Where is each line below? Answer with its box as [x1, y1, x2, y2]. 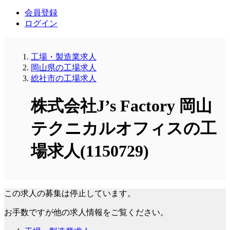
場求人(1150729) [31, 142, 149, 161]
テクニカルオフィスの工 [31, 119, 217, 138]
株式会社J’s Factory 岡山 [31, 97, 212, 116]
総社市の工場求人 [31, 73, 97, 83]
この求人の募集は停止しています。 [4, 188, 136, 198]
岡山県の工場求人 [31, 63, 97, 72]
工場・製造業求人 [31, 52, 97, 61]
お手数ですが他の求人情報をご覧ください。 [4, 207, 168, 217]
